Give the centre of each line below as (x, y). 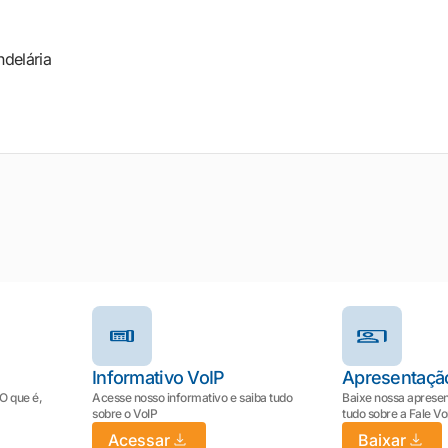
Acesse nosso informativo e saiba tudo (192, 397)
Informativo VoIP (158, 377)
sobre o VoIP (125, 413)
